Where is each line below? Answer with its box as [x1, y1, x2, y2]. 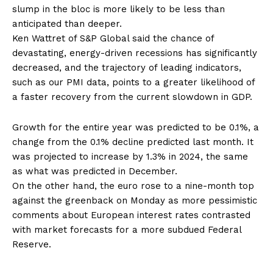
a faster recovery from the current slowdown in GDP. [12, 91, 252, 102]
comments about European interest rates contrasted [12, 210, 250, 221]
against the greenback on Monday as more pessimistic [12, 195, 257, 206]
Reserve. [12, 239, 51, 250]
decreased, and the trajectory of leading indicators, [12, 62, 241, 73]
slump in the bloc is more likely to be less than [12, 4, 225, 15]
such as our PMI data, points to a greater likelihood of [12, 77, 255, 88]
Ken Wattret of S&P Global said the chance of [12, 33, 214, 44]
